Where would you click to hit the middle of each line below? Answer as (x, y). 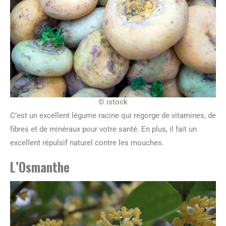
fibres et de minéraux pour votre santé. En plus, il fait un (103, 129)
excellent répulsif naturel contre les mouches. (87, 143)
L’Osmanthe (40, 166)
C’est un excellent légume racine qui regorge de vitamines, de (113, 115)
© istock (113, 102)
